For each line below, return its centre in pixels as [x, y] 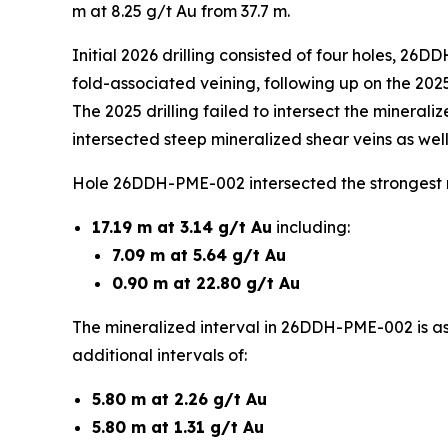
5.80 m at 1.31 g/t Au [178, 427]
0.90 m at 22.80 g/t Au [206, 283]
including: [311, 227]
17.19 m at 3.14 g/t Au [182, 227]
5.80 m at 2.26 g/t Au [179, 399]
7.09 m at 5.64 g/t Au [199, 255]
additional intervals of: [159, 355]
